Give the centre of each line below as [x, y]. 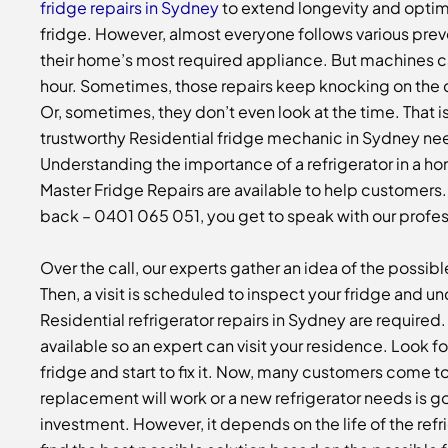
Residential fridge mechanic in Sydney [274, 138]
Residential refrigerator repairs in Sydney [194, 319]
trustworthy [84, 138]
